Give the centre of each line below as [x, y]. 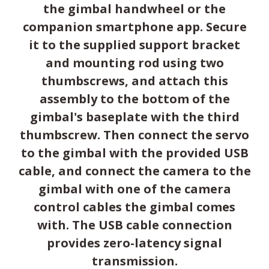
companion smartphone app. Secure [134, 26]
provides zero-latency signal [134, 243]
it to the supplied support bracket [134, 44]
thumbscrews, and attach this [134, 80]
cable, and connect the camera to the [134, 171]
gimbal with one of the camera [134, 189]
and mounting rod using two [134, 62]
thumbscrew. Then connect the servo [134, 134]
